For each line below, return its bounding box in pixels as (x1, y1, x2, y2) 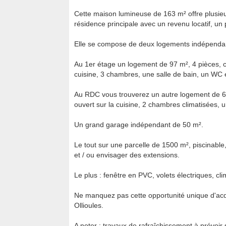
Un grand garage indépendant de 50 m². (74, 121, 203, 129)
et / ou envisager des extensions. (74, 151, 180, 159)
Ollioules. (74, 201, 103, 209)
